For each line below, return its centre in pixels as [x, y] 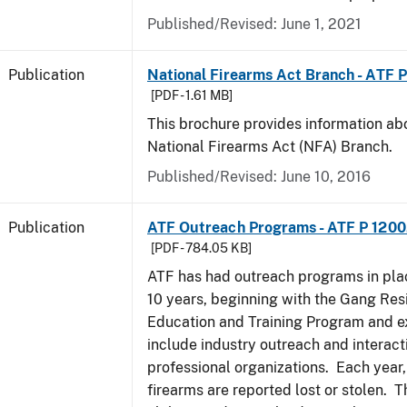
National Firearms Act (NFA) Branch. [270, 147]
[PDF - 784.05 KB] [201, 248]
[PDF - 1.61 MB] [192, 95]
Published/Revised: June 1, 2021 [254, 24]
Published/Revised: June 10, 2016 [259, 177]
